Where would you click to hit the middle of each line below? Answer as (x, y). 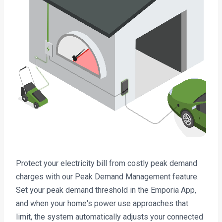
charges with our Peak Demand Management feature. (107, 176)
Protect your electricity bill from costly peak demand (107, 163)
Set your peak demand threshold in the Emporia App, (106, 190)
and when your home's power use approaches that (102, 203)
